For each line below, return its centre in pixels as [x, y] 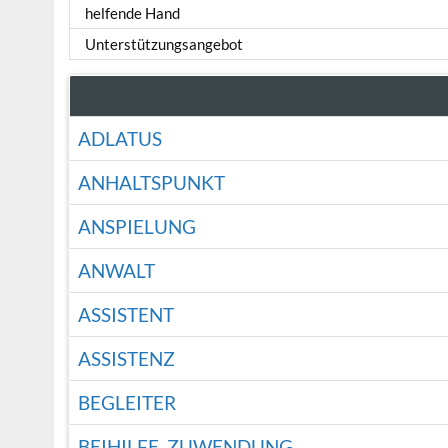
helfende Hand [133, 13]
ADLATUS [119, 139]
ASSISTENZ [126, 359]
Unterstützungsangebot [164, 44]
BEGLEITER [126, 403]
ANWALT [116, 271]
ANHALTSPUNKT [151, 183]
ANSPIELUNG [136, 227]
